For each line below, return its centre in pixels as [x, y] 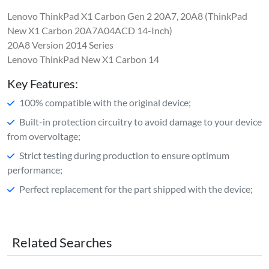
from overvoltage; [44, 136]
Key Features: [43, 83]
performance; [35, 169]
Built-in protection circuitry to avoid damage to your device [141, 121]
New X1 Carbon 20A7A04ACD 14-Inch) [90, 30]
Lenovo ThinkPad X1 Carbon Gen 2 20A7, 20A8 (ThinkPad [127, 16]
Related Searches [62, 242]
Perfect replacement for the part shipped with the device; [136, 189]
